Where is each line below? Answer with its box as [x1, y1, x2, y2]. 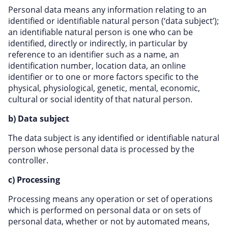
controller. [8, 155, 48, 166]
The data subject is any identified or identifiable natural [8, 132, 219, 144]
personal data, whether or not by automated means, [8, 216, 210, 227]
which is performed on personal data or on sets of [8, 205, 201, 216]
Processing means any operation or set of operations [8, 193, 213, 205]
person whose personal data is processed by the [8, 144, 194, 155]
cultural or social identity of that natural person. [8, 94, 192, 105]
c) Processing [8, 174, 60, 185]
